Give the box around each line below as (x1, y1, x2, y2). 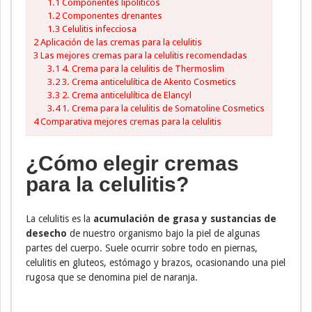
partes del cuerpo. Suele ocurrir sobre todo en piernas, (26, 242, 258, 253)
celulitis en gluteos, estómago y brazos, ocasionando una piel (26, 256, 286, 268)
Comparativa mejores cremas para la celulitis (38, 116, 221, 127)
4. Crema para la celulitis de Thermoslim (59, 63, 224, 75)
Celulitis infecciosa (59, 24, 136, 35)
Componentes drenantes (59, 10, 162, 22)
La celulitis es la (26, 212, 93, 224)
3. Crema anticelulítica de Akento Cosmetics (59, 77, 236, 88)
